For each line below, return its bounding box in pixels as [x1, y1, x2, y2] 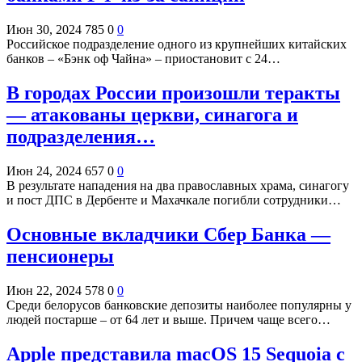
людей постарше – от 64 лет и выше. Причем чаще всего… [6, 312, 330, 326]
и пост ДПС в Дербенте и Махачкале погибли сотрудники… [6, 192, 341, 207]
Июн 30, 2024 [6, 23, 82, 37]
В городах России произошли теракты [6, 82, 340, 103]
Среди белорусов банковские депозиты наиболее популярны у [6, 297, 351, 312]
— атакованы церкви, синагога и [6, 103, 298, 125]
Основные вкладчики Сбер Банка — [6, 223, 330, 245]
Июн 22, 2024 [6, 283, 82, 297]
